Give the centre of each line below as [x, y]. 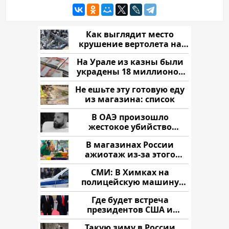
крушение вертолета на [130, 44]
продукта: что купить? [130, 164]
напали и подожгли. [130, 191]
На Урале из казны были [130, 62]
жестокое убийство [130, 127]
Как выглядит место [130, 34]
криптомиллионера [130, 136]
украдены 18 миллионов [130, 71]
